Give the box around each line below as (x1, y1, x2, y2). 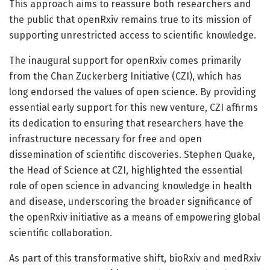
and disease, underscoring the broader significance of (9, 195, 252, 207)
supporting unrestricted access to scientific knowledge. (9, 29, 256, 41)
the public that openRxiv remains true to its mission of (9, 13, 251, 25)
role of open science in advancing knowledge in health (9, 180, 252, 192)
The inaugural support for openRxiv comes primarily (9, 54, 241, 66)
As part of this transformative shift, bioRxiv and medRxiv (9, 252, 261, 264)
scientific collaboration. (9, 227, 112, 239)
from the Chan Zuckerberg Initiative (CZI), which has (9, 70, 242, 82)
